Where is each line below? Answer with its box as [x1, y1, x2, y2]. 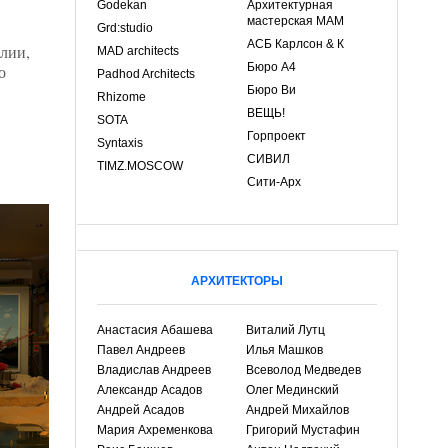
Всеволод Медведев [246, 363, 361, 377]
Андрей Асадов [97, 403, 184, 417]
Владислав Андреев [97, 363, 211, 377]
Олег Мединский [246, 383, 339, 397]
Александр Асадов [97, 383, 202, 397]
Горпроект [247, 129, 306, 143]
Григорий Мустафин [246, 423, 360, 437]
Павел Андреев [97, 343, 185, 357]
